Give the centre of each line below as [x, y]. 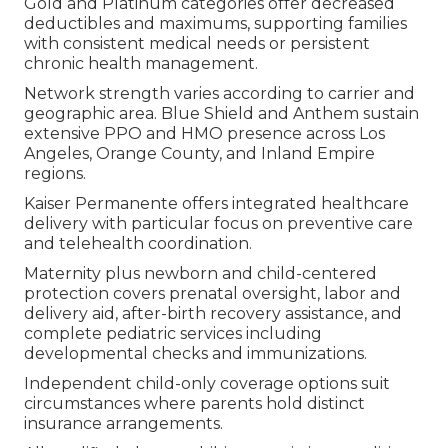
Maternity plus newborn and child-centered [200, 273]
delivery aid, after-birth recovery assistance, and [213, 313]
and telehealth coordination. [138, 243]
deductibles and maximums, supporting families [215, 23]
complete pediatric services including [173, 333]
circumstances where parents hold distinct [194, 403]
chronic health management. [141, 63]
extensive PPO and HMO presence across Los [204, 133]
